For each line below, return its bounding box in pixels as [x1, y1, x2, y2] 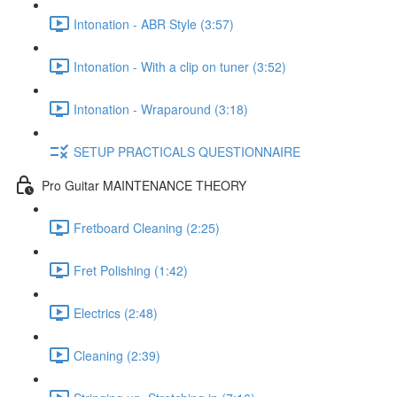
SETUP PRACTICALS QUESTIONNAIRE [74, 142, 300, 160]
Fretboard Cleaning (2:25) [74, 218, 220, 237]
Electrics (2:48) [74, 303, 158, 322]
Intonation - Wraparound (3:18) [74, 99, 248, 118]
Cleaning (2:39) [74, 346, 160, 364]
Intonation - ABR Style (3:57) [74, 14, 234, 33]
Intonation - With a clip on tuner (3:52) [74, 57, 286, 75]
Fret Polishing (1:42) [74, 261, 188, 279]
